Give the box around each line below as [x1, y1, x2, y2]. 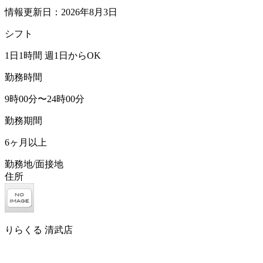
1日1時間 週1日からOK [5, 50, 101, 60]
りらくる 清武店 [5, 224, 73, 235]
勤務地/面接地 [5, 159, 63, 169]
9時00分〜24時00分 [5, 93, 85, 104]
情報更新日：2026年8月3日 [5, 6, 117, 17]
